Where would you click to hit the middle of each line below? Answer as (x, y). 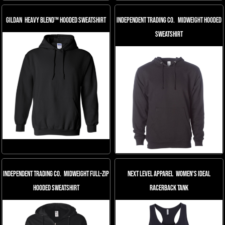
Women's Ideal (193, 174)
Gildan (14, 20)
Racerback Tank (169, 188)
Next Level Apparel (150, 174)
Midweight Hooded (199, 20)
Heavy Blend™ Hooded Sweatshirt (66, 20)
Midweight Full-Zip (87, 174)
